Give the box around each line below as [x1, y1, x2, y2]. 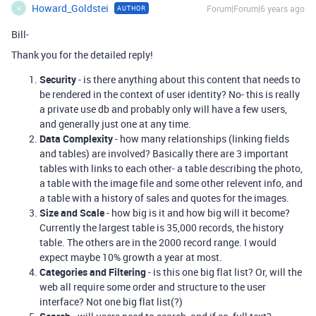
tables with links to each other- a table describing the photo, [39, 162, 303, 175]
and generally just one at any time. [39, 117, 191, 130]
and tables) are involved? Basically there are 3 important [39, 147, 288, 160]
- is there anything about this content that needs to [76, 73, 300, 86]
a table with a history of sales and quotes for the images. [39, 191, 289, 205]
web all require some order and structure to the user [39, 280, 266, 293]
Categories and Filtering [39, 265, 146, 279]
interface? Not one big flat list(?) [39, 295, 183, 308]
